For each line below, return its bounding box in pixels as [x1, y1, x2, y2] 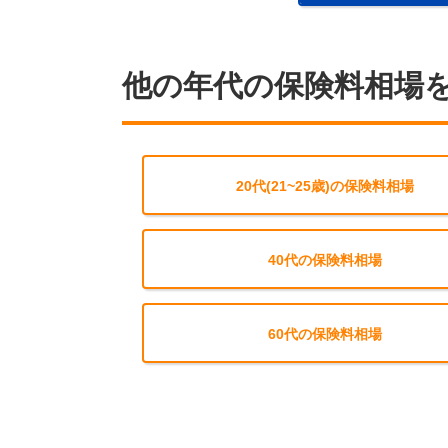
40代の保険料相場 [267, 252, 382, 268]
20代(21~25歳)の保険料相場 [235, 178, 414, 194]
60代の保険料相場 [267, 326, 382, 342]
